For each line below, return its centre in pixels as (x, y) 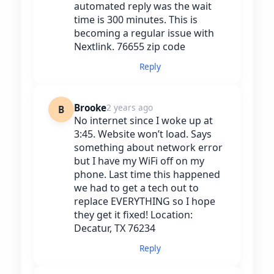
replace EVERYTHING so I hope (145, 202)
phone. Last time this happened (147, 175)
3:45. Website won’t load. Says (143, 134)
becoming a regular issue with (144, 33)
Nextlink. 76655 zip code (130, 47)
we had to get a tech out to (136, 188)
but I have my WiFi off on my (139, 161)
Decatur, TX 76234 (115, 228)
